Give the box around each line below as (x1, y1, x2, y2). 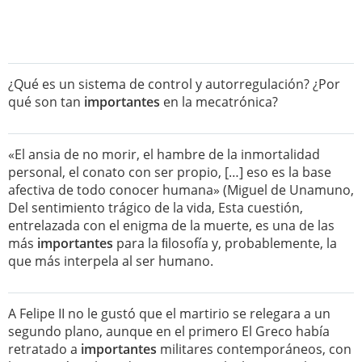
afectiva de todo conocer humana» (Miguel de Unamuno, (8, 181, 354, 199)
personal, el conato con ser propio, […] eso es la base (8, 163, 331, 181)
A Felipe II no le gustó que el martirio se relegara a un (8, 305, 330, 322)
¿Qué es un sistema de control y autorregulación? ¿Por (8, 75, 340, 93)
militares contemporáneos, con (157, 340, 351, 358)
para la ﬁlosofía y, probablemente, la (113, 234, 337, 252)
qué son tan (8, 93, 84, 111)
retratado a (8, 340, 81, 358)
